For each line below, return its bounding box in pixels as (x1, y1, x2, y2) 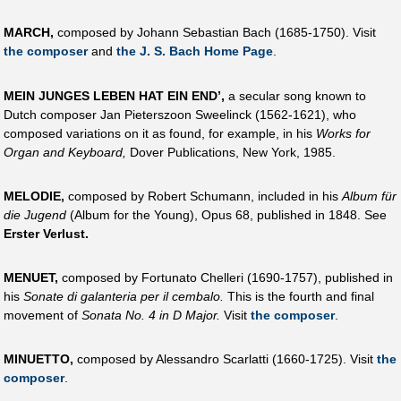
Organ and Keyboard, (4, 144, 126, 159)
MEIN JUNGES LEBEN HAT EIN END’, (4, 88, 225, 103)
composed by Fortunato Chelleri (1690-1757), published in (58, 270, 393, 286)
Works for (316, 125, 371, 141)
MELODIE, (4, 188, 64, 203)
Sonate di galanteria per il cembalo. (23, 289, 224, 304)
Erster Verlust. (4, 226, 89, 241)
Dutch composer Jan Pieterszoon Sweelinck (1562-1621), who (4, 107, 356, 122)
